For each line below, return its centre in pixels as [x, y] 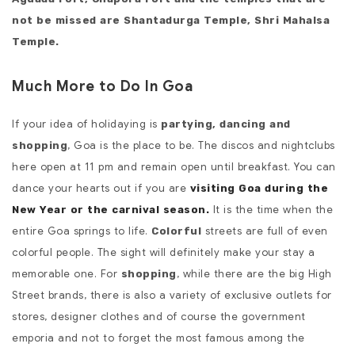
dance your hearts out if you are [101, 189]
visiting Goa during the [259, 189]
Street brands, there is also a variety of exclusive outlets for [172, 296]
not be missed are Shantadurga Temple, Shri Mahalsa [171, 21]
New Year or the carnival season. [111, 210]
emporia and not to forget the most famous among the [158, 338]
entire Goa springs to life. [82, 231]
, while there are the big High [254, 274]
